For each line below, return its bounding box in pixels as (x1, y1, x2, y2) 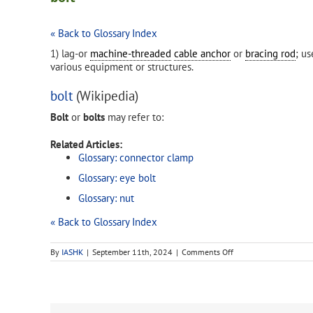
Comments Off (182, 247, 233, 258)
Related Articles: (50, 138, 122, 152)
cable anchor (174, 47, 231, 60)
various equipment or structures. (50, 60, 194, 73)
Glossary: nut (78, 191, 134, 205)
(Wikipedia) (73, 87, 138, 104)
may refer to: (105, 110, 163, 124)
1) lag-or (50, 47, 90, 60)
